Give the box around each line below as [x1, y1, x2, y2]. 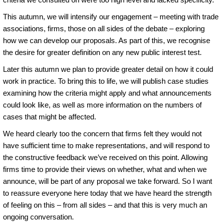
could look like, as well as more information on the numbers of [3, 100, 202, 109]
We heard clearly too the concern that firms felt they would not [3, 129, 202, 138]
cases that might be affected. [3, 112, 96, 121]
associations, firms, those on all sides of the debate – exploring [3, 24, 205, 33]
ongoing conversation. [3, 212, 74, 221]
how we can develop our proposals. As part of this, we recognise [3, 36, 210, 45]
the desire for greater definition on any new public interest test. [3, 48, 202, 56]
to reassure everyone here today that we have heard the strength [3, 188, 212, 197]
